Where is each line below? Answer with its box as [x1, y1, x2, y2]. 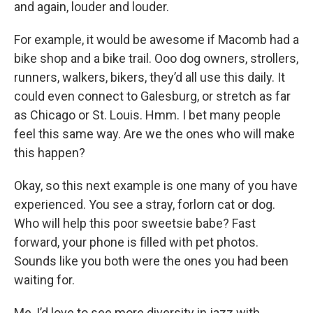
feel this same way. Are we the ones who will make [14, 126, 295, 141]
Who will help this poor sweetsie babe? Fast [14, 216, 256, 231]
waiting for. [14, 272, 75, 287]
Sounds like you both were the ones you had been [14, 254, 289, 268]
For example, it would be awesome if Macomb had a [14, 32, 299, 47]
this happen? [14, 145, 85, 160]
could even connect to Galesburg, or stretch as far [14, 89, 291, 103]
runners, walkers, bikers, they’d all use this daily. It [14, 70, 285, 85]
